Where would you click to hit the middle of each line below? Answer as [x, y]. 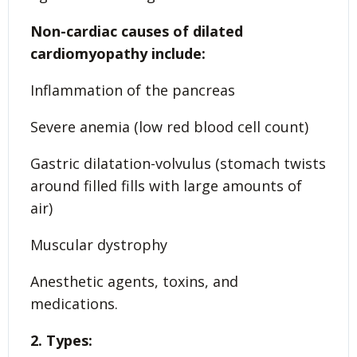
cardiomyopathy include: [118, 53]
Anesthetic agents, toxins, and [134, 281]
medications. [74, 303]
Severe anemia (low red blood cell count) [169, 126]
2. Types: [61, 340]
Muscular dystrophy [99, 244]
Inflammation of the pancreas [133, 90]
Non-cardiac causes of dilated [137, 31]
